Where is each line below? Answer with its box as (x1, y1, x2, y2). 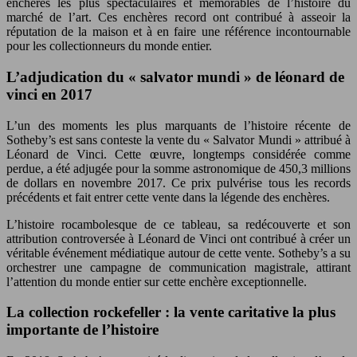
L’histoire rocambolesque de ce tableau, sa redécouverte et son (6, 217, 351, 231)
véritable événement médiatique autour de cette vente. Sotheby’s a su (6, 245, 351, 260)
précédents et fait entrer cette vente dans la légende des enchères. (6, 190, 330, 204)
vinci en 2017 (6, 85, 92, 103)
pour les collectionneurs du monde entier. (6, 39, 212, 53)
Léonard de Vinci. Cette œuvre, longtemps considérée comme (6, 147, 351, 161)
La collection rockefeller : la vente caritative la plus (6, 304, 335, 321)
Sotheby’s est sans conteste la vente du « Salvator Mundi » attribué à (6, 132, 351, 147)
